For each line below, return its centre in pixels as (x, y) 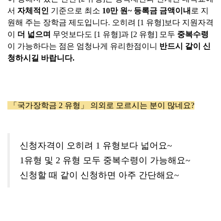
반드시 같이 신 (185, 46)
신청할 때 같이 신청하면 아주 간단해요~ (99, 175)
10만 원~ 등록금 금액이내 (147, 11)
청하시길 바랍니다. (41, 58)
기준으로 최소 (75, 11)
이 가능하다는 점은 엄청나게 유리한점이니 (83, 46)
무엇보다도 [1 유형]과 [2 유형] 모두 (113, 34)
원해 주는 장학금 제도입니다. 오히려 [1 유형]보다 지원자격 (110, 22)
